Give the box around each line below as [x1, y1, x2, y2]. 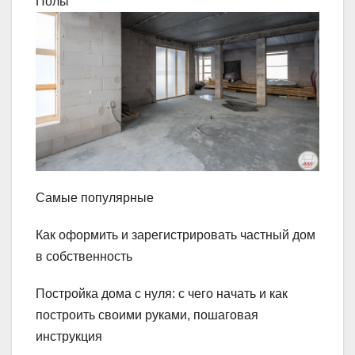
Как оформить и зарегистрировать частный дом [36, 227, 315, 242]
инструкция [36, 329, 102, 343]
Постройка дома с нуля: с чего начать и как [36, 286, 288, 300]
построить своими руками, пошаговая [36, 307, 258, 322]
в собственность [36, 249, 132, 263]
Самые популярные [36, 190, 154, 204]
